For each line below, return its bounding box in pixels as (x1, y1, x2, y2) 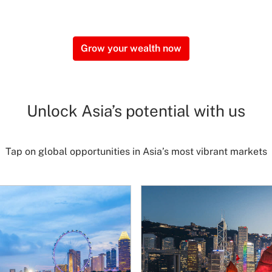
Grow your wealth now (81, 42, 182, 55)
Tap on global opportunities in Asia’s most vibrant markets (5, 146, 267, 158)
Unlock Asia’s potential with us (27, 101, 245, 121)
